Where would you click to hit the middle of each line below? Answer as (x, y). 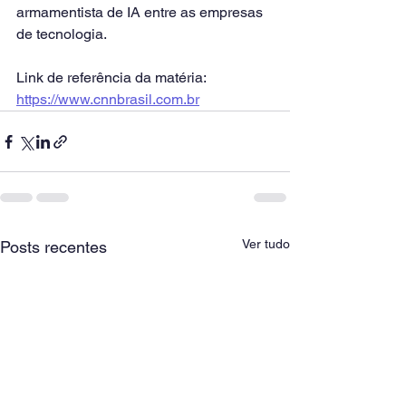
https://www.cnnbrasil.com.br (108, 99)
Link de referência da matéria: (113, 77)
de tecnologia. (62, 34)
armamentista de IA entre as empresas (141, 12)
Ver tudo (266, 244)
